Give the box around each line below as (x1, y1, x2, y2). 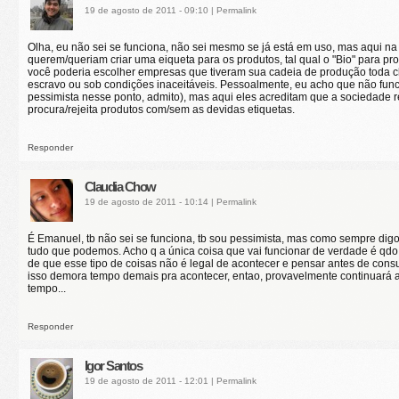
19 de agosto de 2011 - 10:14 (84, 196, 211, 207)
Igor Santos (84, 357, 142, 373)
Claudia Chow (84, 178, 156, 194)
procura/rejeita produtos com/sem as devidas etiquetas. (28, 102, 295, 116)
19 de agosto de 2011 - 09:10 (84, 4, 211, 15)
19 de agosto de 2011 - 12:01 (84, 375, 211, 386)
